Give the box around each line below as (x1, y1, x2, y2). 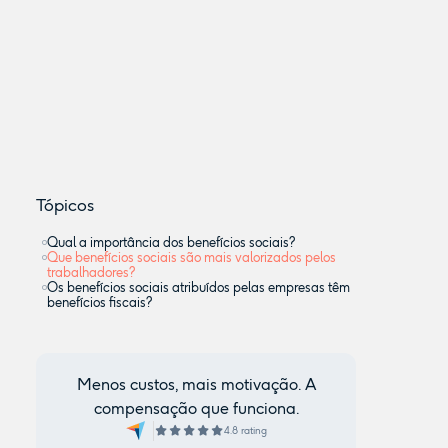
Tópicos (36, 195, 94, 215)
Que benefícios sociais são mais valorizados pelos (47, 250, 336, 265)
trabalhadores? (47, 265, 135, 280)
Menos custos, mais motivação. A (76, 375, 316, 394)
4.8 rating (223, 425, 267, 437)
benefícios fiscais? (47, 295, 152, 310)
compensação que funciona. (93, 399, 299, 418)
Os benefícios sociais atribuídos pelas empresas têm (47, 280, 350, 295)
